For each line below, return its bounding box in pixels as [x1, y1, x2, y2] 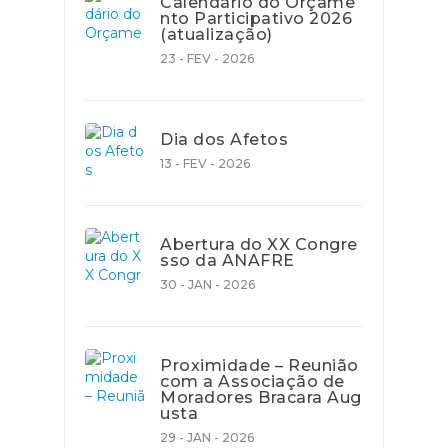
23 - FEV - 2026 [160, 51, 254, 66]
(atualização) [160, 25, 273, 44]
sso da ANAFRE [160, 251, 295, 270]
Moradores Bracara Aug [160, 388, 362, 407]
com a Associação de [160, 372, 345, 391]
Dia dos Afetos [160, 130, 288, 149]
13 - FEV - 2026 [160, 156, 250, 171]
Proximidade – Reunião [160, 356, 359, 375]
